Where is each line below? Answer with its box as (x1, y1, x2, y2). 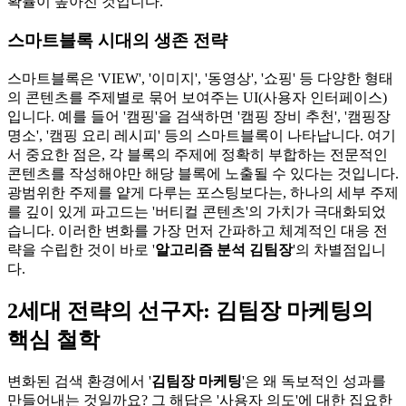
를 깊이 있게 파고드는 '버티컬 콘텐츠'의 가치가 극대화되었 (7, 203, 386, 219)
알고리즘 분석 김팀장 (155, 241, 293, 257)
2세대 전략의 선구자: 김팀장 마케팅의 (7, 299, 373, 324)
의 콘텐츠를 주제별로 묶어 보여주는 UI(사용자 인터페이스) (7, 89, 387, 105)
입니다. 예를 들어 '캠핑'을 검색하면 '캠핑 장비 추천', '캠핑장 (7, 108, 391, 124)
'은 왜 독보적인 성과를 (242, 373, 386, 390)
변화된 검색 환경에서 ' (7, 373, 151, 390)
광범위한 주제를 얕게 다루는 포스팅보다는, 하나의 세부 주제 (7, 184, 399, 200)
